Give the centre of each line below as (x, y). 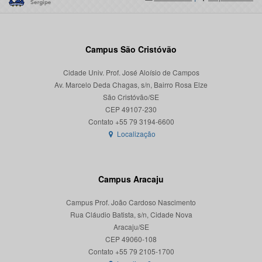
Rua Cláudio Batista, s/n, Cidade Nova (131, 215)
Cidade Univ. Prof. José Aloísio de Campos (131, 73)
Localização (136, 134)
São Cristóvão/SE (131, 97)
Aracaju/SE (131, 227)
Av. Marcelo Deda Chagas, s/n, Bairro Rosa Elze (131, 85)
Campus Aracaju (131, 179)
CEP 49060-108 (131, 239)
